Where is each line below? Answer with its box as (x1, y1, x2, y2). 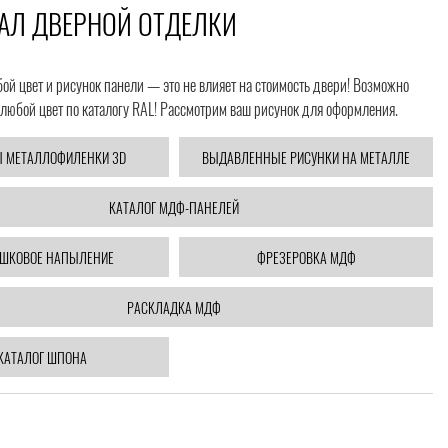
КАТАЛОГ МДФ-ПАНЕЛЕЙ (109, 196, 239, 218)
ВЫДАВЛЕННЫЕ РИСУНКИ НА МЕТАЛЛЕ (202, 146, 410, 168)
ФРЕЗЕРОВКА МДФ (256, 246, 356, 268)
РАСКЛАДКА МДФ (127, 296, 221, 318)
